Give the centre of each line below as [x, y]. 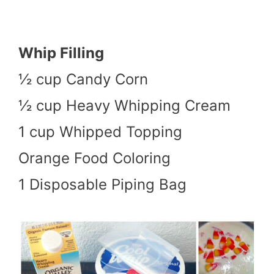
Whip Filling [61, 53]
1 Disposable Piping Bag [102, 184]
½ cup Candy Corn [83, 79]
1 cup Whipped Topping [100, 131]
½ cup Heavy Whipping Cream [124, 105]
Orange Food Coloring [94, 158]
